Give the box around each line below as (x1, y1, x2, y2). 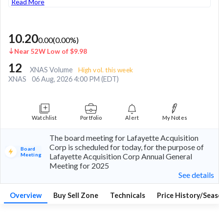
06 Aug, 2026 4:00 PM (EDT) (32, 74, 119, 83)
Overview (10, 191, 42, 199)
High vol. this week (78, 66, 133, 74)
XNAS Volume (30, 65, 74, 74)
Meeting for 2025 (49, 160, 109, 170)
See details (178, 170, 214, 179)
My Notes (162, 114, 187, 121)
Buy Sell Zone (53, 191, 98, 199)
